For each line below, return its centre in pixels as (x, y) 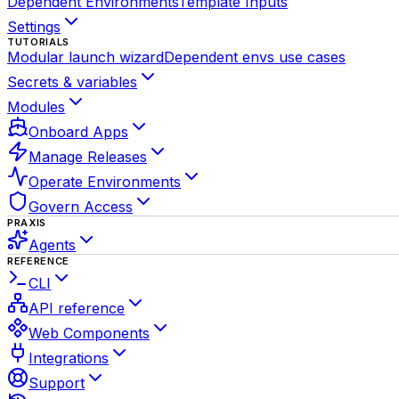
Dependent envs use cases (255, 57)
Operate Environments (105, 182)
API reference (77, 308)
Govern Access (81, 207)
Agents (52, 245)
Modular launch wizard (85, 57)
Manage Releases (88, 157)
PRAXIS (27, 223)
